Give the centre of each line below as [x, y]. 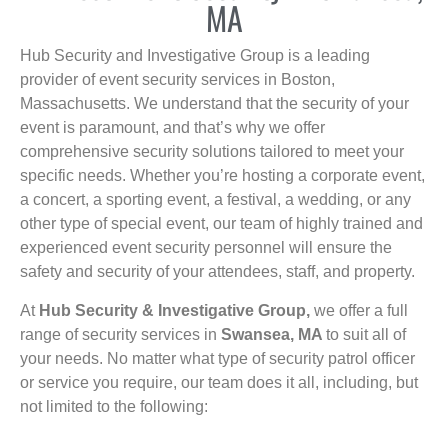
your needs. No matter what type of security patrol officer [217, 358]
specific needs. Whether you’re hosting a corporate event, [222, 176]
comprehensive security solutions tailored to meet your [212, 152]
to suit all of [366, 334]
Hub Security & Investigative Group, [176, 310]
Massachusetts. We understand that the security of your [214, 104]
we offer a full [361, 310]
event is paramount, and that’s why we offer [172, 128]
